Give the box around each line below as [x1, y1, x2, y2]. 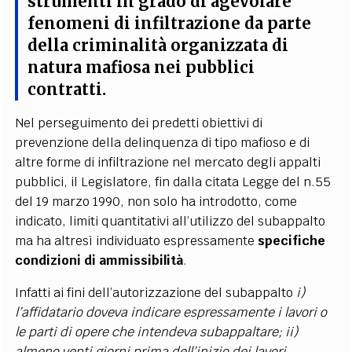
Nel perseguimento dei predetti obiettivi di [15, 115, 263, 131]
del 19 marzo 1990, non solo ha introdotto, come [15, 193, 298, 210]
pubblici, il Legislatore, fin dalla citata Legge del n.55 [15, 174, 332, 190]
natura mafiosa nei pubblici [27, 57, 255, 78]
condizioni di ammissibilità [15, 252, 184, 269]
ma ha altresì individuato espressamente [15, 233, 258, 249]
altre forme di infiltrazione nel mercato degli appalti [15, 154, 321, 170]
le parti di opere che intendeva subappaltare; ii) [15, 324, 299, 340]
